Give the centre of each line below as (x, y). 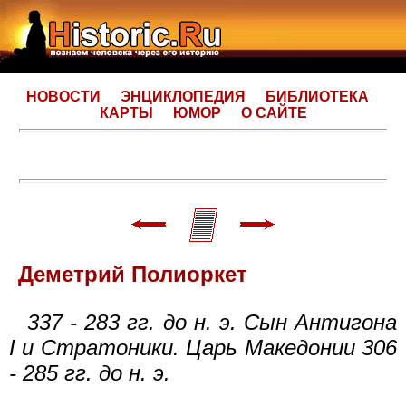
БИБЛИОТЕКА (317, 97)
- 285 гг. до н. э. (90, 372)
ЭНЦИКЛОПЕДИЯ (183, 97)
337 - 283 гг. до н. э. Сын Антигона (212, 322)
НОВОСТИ (63, 97)
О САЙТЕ (274, 113)
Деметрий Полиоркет (133, 274)
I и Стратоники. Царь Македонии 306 (203, 347)
